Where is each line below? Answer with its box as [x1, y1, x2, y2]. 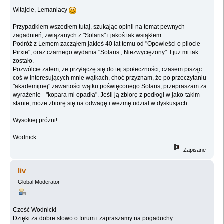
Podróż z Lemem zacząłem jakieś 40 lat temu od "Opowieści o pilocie [13, 40, 201, 48]
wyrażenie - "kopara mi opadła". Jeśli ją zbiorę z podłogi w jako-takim [13, 91, 200, 99]
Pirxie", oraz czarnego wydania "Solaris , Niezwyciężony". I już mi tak [13, 49, 199, 56]
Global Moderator [17, 178, 60, 185]
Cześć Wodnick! [13, 206, 57, 213]
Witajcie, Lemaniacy [13, 6, 69, 14]
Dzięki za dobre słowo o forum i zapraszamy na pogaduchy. [13, 214, 174, 222]
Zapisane [182, 146, 206, 153]
